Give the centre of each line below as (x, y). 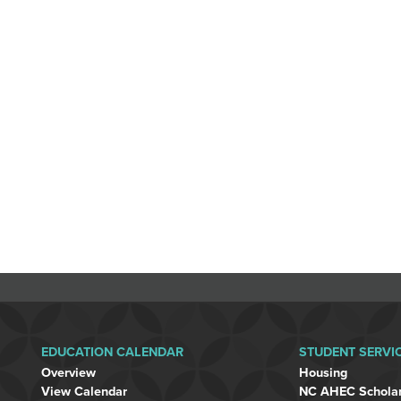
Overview (68, 373)
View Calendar (84, 392)
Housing (323, 373)
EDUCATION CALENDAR (112, 352)
